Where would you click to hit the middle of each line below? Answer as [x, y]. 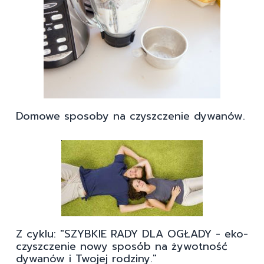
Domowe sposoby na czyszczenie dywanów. [131, 116]
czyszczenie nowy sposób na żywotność [122, 247]
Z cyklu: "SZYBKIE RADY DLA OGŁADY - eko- [132, 234]
